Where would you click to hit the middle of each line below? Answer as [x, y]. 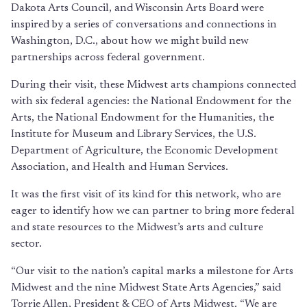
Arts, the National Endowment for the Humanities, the [143, 118]
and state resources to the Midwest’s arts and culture [137, 228]
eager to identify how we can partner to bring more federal [153, 211]
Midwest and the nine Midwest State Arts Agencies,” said [146, 288]
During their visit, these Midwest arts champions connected [153, 85]
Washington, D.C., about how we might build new [130, 41]
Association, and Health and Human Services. [120, 167]
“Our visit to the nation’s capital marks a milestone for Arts [152, 271]
